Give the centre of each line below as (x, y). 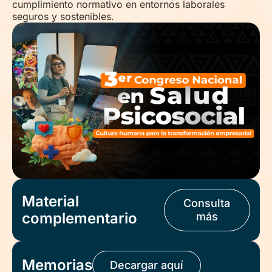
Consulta (207, 203)
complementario (80, 219)
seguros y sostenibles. (63, 16)
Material (50, 202)
